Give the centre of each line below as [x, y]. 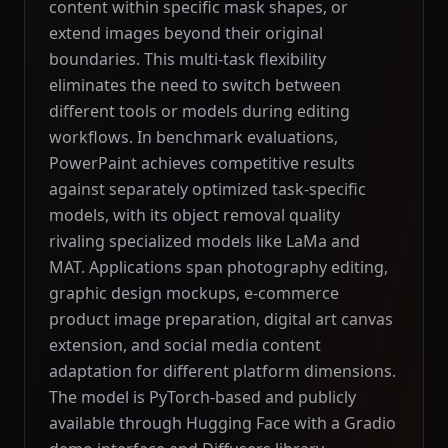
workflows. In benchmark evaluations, [193, 137]
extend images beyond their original [186, 33]
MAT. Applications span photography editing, [218, 267]
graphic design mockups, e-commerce [194, 293]
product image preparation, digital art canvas [221, 319]
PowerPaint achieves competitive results [202, 163]
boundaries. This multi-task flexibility [187, 59]
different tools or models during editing [199, 111]
